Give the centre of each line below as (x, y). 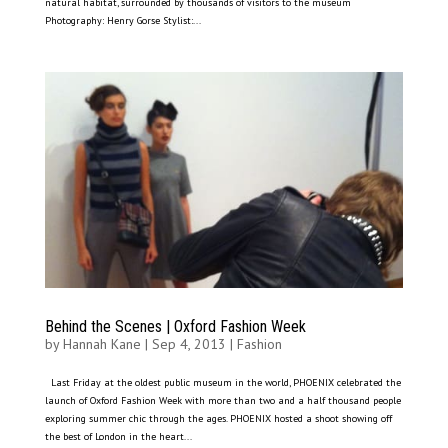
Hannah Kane (101, 344)
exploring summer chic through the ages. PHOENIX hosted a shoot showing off (218, 419)
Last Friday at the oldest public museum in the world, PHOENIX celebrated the (222, 383)
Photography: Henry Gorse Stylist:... (122, 21)
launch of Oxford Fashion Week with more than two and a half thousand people (222, 401)
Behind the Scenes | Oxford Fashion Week (175, 327)
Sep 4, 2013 (188, 344)
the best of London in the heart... (118, 437)
